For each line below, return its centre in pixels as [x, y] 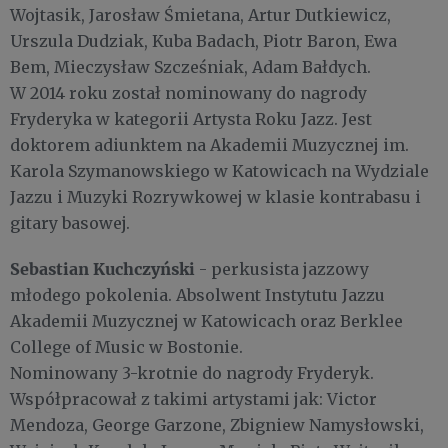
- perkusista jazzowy [282, 269]
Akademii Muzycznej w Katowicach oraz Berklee [206, 321]
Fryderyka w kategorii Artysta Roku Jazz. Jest [191, 119]
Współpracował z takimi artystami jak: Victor [193, 399]
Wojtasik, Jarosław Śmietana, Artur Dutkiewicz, [200, 15]
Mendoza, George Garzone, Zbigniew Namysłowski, [217, 425]
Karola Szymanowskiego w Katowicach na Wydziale [219, 171]
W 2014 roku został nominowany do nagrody [188, 93]
